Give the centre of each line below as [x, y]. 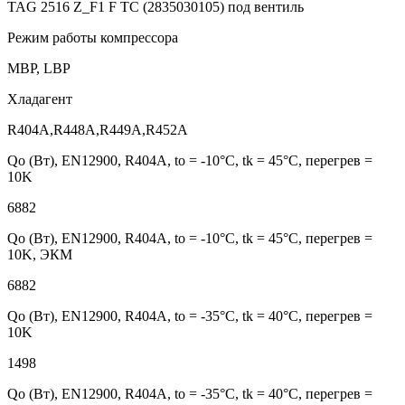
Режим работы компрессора [93, 38]
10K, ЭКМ [40, 255]
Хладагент [40, 99]
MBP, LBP [39, 69]
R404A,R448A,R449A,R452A [98, 130]
